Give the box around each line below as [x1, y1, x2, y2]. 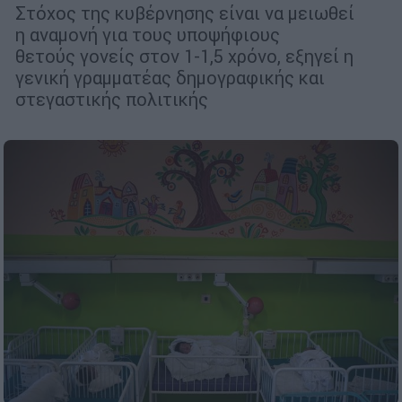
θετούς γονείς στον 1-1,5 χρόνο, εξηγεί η [15, 44, 354, 67]
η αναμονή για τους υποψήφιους [15, 22, 280, 46]
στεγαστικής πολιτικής [15, 87, 208, 110]
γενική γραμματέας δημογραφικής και [15, 66, 325, 89]
